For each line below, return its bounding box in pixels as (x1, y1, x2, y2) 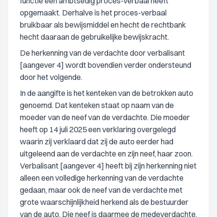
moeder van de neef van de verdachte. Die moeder (20, 112, 190, 122)
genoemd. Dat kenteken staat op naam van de (20, 100, 174, 110)
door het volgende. (20, 72, 82, 82)
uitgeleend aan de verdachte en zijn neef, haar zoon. (20, 149, 193, 158)
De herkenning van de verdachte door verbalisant (20, 48, 185, 58)
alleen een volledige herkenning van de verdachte (20, 173, 184, 183)
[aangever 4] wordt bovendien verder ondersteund (20, 60, 191, 70)
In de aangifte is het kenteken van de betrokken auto (20, 88, 193, 98)
